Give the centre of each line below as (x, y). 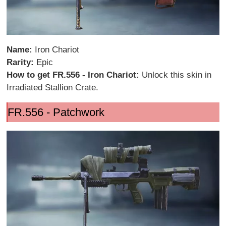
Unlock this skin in (177, 75)
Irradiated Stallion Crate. (53, 87)
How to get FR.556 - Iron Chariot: (74, 75)
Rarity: (22, 62)
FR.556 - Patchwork (56, 112)
